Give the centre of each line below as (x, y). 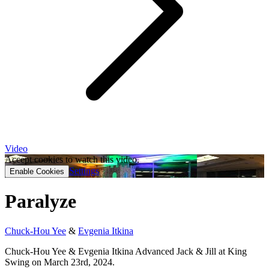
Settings (84, 171)
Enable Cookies (37, 171)
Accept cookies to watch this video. (72, 159)
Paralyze (41, 201)
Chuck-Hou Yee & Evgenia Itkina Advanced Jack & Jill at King (126, 251)
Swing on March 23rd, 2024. (60, 262)
